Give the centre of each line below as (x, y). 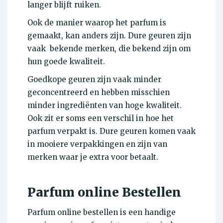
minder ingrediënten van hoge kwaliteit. (105, 105)
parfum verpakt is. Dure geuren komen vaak (111, 131)
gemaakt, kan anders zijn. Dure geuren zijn (109, 35)
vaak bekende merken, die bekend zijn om (109, 48)
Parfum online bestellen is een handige (102, 212)
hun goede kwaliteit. (66, 61)
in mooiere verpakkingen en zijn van (97, 144)
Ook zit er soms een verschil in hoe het (101, 118)
